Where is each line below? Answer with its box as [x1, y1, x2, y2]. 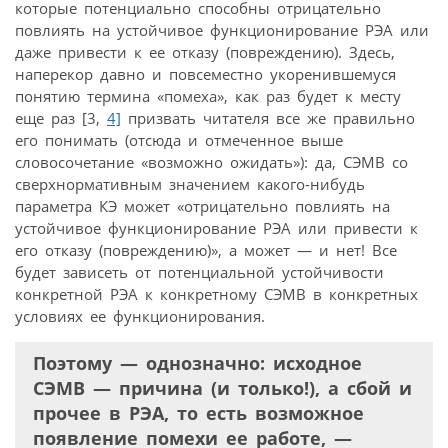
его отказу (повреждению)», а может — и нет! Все [15, 239, 397, 260]
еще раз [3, [15, 107, 107, 128]
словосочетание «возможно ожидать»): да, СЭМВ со [15, 151, 408, 172]
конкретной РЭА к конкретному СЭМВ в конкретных [15, 283, 418, 304]
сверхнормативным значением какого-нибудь [15, 173, 365, 194]
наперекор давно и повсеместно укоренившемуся [15, 63, 396, 84]
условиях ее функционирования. [15, 305, 265, 326]
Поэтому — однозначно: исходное [33, 350, 362, 375]
